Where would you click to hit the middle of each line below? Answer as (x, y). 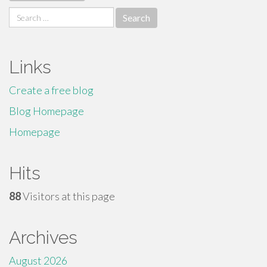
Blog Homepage (46, 111)
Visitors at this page (68, 196)
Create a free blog (51, 90)
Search (24, 14)
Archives (43, 237)
